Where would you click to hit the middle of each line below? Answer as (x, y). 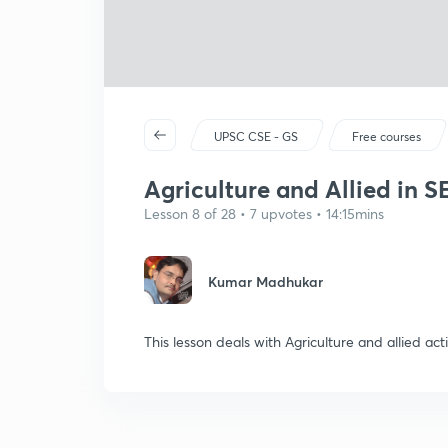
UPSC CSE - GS (256, 136)
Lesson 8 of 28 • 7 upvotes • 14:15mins (264, 213)
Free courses (387, 136)
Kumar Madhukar (265, 281)
